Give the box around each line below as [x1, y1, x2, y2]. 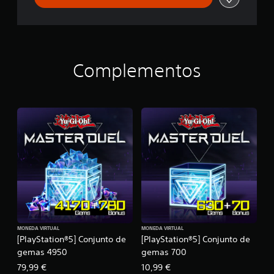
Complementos [72, 59, 202, 81]
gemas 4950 [17, 246, 67, 257]
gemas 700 [141, 246, 187, 257]
